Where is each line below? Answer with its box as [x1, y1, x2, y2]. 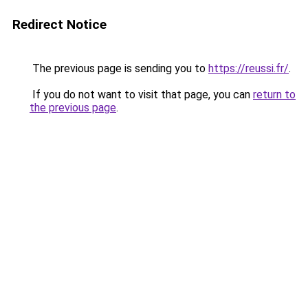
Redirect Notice [12, 16, 107, 32]
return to [253, 88, 296, 101]
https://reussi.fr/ [208, 62, 289, 75]
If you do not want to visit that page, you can [30, 88, 253, 101]
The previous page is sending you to [30, 62, 208, 75]
